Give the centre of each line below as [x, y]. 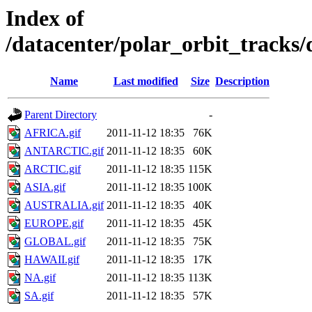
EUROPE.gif [54, 224]
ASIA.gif [45, 187]
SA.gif [39, 296]
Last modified [146, 81]
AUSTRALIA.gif [64, 205]
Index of [45, 18]
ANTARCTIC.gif [64, 151]
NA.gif [40, 278]
